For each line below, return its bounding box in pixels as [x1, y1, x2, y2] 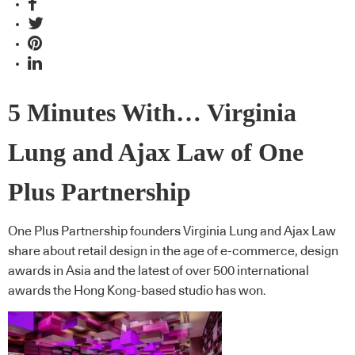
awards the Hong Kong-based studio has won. [8, 284, 266, 298]
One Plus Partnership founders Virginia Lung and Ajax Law [8, 225, 336, 239]
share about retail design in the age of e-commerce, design [8, 245, 338, 258]
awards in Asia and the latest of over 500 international [8, 265, 309, 278]
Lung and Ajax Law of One [8, 138, 303, 166]
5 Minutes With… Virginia [8, 98, 296, 127]
